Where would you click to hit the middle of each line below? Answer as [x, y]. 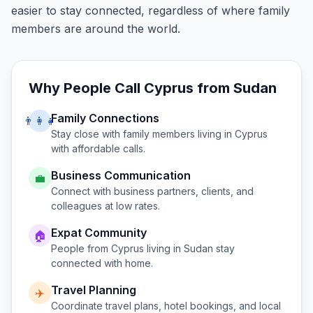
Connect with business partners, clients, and [152, 191]
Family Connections [105, 118]
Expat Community [99, 233]
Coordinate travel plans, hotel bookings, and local [166, 306]
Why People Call [86, 88]
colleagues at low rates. [105, 206]
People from [81, 248]
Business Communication [121, 175]
